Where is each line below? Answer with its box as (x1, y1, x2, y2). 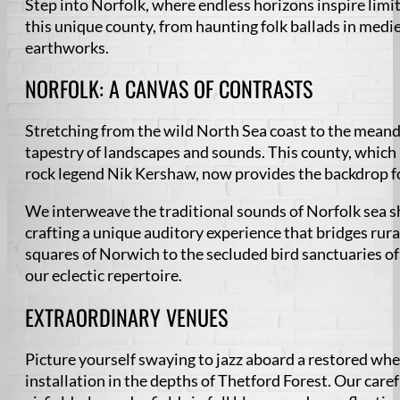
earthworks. (25, 37, 109, 58)
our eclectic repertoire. (25, 265, 182, 286)
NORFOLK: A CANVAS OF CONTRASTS (25, 72, 312, 105)
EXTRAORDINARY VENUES (25, 300, 228, 333)
